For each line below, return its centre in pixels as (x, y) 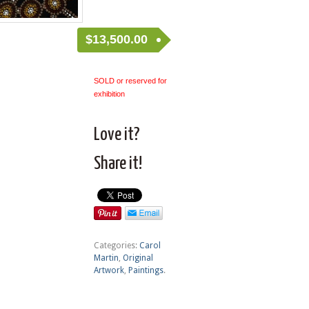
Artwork (109, 271)
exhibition (109, 93)
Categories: (116, 246)
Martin (106, 258)
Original (138, 258)
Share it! (118, 164)
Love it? (117, 135)
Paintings (146, 271)
